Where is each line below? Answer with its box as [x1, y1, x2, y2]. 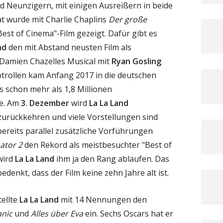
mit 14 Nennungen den [59, 194, 147, 205]
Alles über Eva [31, 208, 83, 219]
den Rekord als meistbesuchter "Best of [22, 139, 172, 150]
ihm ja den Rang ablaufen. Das [54, 153, 169, 164]
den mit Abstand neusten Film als [6, 41, 131, 53]
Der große [109, 13, 147, 25]
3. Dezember [21, 97, 69, 109]
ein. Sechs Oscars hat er [83, 208, 173, 219]
